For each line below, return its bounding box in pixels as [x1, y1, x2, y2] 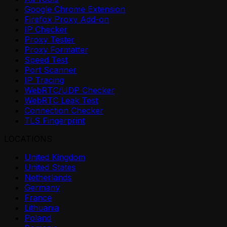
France [24, 193, 52, 203]
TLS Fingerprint [24, 116, 85, 126]
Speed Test [24, 55, 67, 65]
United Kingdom [24, 152, 85, 163]
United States [24, 162, 75, 173]
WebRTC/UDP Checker [24, 85, 115, 96]
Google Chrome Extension [24, 4, 125, 15]
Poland [24, 213, 51, 223]
